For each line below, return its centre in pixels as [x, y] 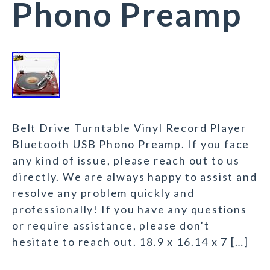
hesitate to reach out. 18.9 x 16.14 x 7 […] [130, 242]
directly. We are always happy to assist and [135, 177]
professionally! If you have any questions [130, 209]
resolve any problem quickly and [103, 193]
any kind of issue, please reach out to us [126, 161]
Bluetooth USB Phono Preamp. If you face [131, 144]
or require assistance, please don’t [111, 226]
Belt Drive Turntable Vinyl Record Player [129, 128]
